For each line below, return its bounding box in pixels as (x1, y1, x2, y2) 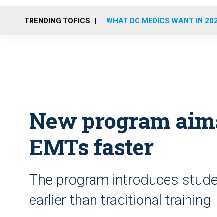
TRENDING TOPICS (24, 16, 90, 25)
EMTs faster (29, 132, 154, 161)
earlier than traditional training (29, 191, 211, 208)
